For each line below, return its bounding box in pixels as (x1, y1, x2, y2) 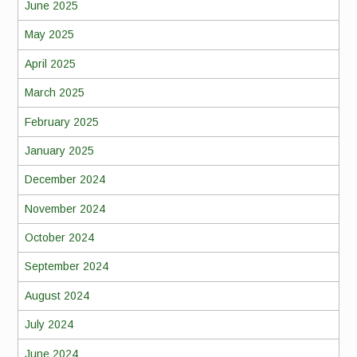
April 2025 (24, 57, 76, 70)
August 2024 (24, 288, 89, 302)
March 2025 (24, 86, 84, 100)
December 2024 (24, 173, 105, 186)
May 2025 (24, 28, 74, 41)
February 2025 (24, 115, 99, 128)
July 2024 (24, 318, 73, 331)
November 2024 (24, 202, 105, 215)
